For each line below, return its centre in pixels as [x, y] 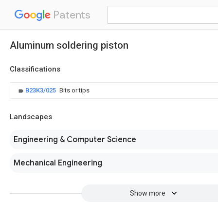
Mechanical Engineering [58, 163]
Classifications [35, 69]
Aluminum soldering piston [69, 45]
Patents [71, 15]
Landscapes [31, 117]
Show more [147, 193]
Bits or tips [74, 90]
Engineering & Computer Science [75, 140]
